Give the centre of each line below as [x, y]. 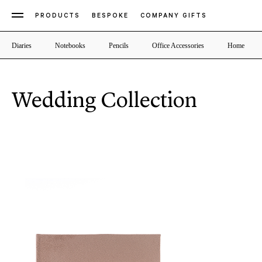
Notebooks [70, 46]
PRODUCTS [58, 16]
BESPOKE [110, 16]
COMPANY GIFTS [174, 16]
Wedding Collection [104, 101]
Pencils [119, 46]
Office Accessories [178, 46]
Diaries [22, 46]
